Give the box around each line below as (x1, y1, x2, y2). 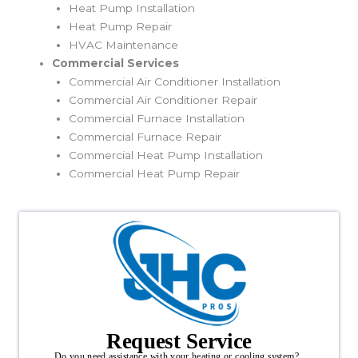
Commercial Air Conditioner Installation (68, 75, 280, 89)
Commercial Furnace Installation (68, 112, 245, 125)
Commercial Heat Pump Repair (68, 167, 240, 181)
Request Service (106, 328, 252, 352)
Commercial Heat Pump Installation (68, 149, 263, 162)
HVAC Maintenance (68, 38, 178, 52)
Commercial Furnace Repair (68, 130, 221, 144)
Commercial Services (52, 57, 180, 70)
